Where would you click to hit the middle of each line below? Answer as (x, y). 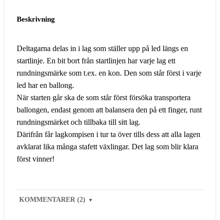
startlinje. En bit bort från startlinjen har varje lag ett (96, 60)
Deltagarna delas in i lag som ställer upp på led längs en (102, 48)
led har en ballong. (45, 85)
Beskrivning (36, 19)
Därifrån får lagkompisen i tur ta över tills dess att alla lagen (109, 134)
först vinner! (36, 159)
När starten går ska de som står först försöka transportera (104, 97)
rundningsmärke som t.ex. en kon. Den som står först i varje (109, 73)
